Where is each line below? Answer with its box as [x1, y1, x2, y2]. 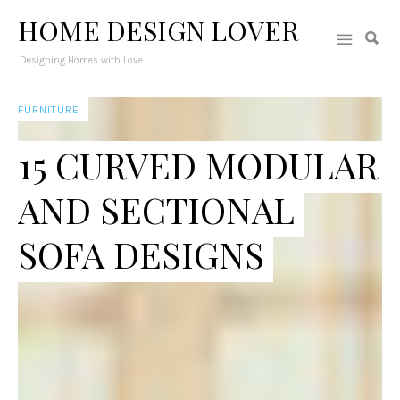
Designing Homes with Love [20, 54, 143, 66]
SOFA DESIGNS [18, 230, 264, 278]
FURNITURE [18, 104, 79, 116]
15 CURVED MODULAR [18, 141, 379, 188]
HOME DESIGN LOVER [18, 12, 299, 48]
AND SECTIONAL [18, 186, 295, 233]
